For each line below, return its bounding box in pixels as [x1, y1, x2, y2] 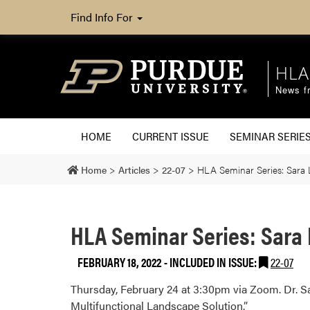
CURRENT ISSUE [132, 127, 209, 144]
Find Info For [71, 9, 136, 25]
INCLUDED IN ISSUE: [170, 253, 259, 271]
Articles [118, 162, 150, 176]
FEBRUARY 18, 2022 [77, 253, 161, 271]
